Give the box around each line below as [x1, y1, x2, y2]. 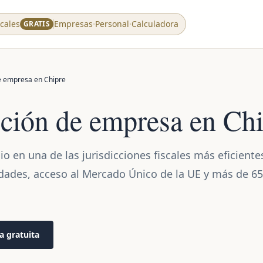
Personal [95, 18, 129, 29]
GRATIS [23, 19, 50, 29]
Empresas [53, 18, 93, 29]
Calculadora [131, 18, 178, 29]
